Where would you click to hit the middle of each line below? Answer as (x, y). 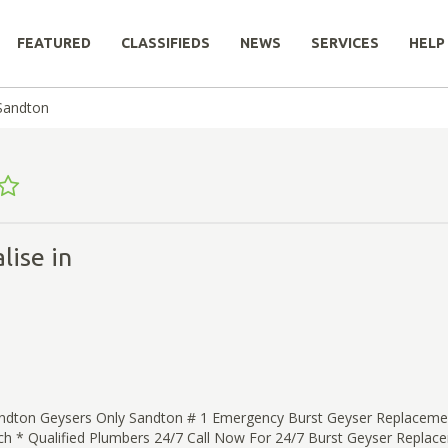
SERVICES (345, 43)
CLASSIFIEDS (165, 43)
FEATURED (54, 43)
